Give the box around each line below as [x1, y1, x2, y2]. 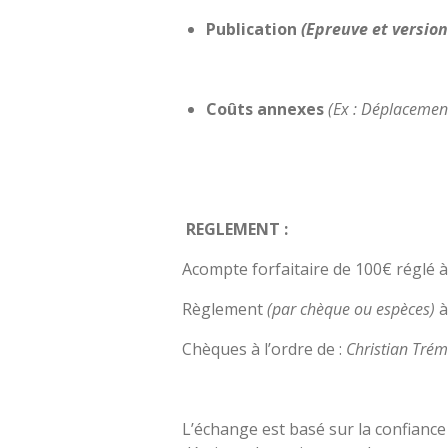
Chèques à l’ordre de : [182, 337, 346, 360]
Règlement [182, 297, 267, 320]
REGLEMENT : [186, 217, 288, 240]
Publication [206, 17, 297, 40]
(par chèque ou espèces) [267, 297, 435, 320]
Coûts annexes [206, 97, 328, 120]
